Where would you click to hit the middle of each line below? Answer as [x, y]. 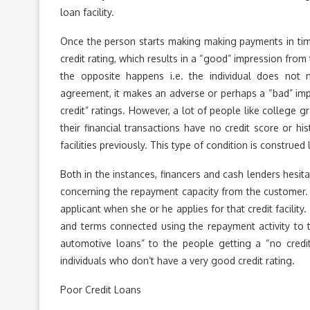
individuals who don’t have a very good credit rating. [177, 261]
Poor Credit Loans [101, 290]
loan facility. [87, 12]
